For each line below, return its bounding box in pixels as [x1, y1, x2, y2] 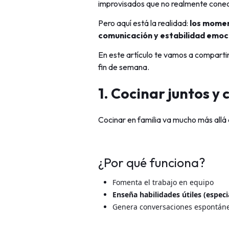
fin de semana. [98, 62, 149, 72]
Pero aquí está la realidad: [98, 18, 190, 28]
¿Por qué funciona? [98, 154, 205, 170]
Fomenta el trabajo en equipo [112, 177, 214, 187]
